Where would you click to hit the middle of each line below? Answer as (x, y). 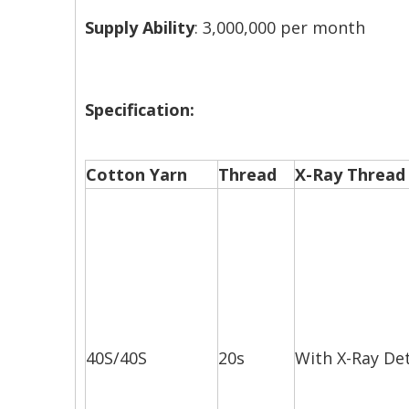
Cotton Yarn (136, 175)
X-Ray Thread (350, 175)
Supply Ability (140, 28)
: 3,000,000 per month (280, 28)
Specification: (140, 110)
